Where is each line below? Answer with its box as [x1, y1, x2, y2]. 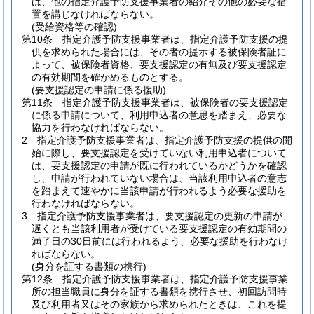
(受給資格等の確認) [32, 21, 117, 32]
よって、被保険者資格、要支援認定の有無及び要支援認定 [32, 59, 287, 70]
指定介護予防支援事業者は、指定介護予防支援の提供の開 [37, 135, 292, 146]
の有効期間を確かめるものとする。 [32, 71, 189, 83]
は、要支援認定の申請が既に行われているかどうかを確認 [32, 160, 287, 171]
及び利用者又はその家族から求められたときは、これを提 [32, 299, 287, 310]
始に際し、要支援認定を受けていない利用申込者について [32, 147, 287, 158]
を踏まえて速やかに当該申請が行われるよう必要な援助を [32, 185, 287, 196]
